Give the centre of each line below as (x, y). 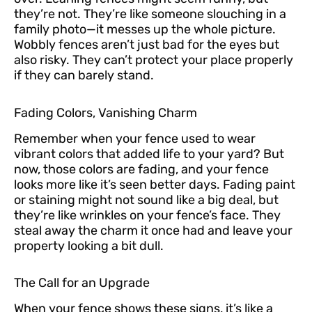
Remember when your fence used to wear (135, 138)
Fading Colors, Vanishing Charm (106, 112)
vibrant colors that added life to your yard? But (149, 154)
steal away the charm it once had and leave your (153, 230)
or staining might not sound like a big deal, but (146, 200)
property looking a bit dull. (89, 245)
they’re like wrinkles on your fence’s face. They (147, 215)
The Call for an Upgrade (82, 283)
